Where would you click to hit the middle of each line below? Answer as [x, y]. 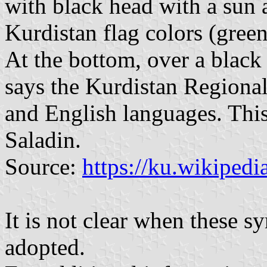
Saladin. [43, 140]
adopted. [45, 247]
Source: [44, 167]
